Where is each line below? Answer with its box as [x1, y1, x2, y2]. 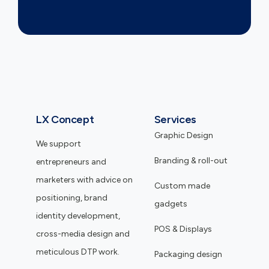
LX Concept [36, 112, 94, 126]
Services [154, 112, 196, 126]
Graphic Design [154, 130, 213, 141]
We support [36, 138, 81, 149]
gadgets [154, 198, 187, 209]
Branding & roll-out [154, 155, 228, 166]
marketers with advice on [36, 174, 133, 185]
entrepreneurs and [36, 156, 106, 167]
